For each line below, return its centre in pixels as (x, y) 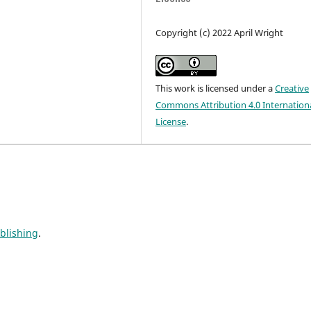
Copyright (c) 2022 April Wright (220, 33)
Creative (292, 89)
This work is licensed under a (216, 89)
